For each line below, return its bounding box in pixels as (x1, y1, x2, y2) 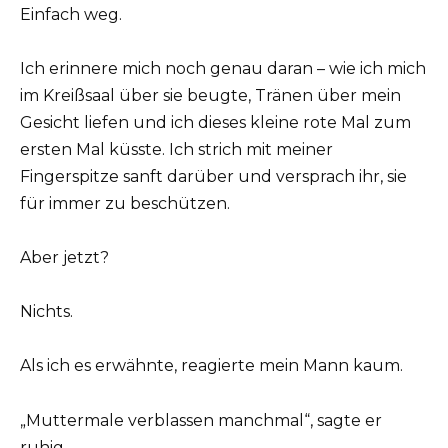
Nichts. (20, 302, 73, 322)
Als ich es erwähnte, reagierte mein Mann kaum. (20, 356, 403, 376)
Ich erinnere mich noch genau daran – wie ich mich (20, 58, 426, 78)
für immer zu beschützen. (20, 193, 230, 213)
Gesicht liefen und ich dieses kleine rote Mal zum (20, 112, 411, 132)
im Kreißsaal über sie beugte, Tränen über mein (20, 85, 401, 105)
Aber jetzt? (20, 248, 109, 268)
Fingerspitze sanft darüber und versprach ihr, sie (20, 166, 407, 186)
